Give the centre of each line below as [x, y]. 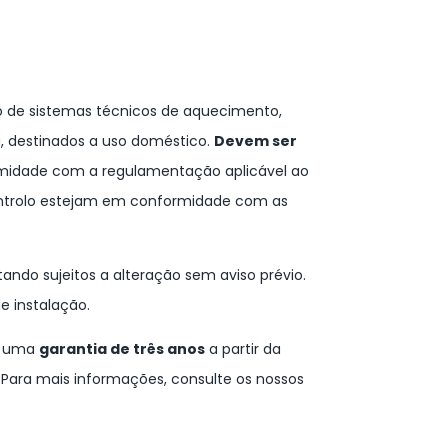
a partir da [243, 349]
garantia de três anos [122, 349]
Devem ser [255, 141]
